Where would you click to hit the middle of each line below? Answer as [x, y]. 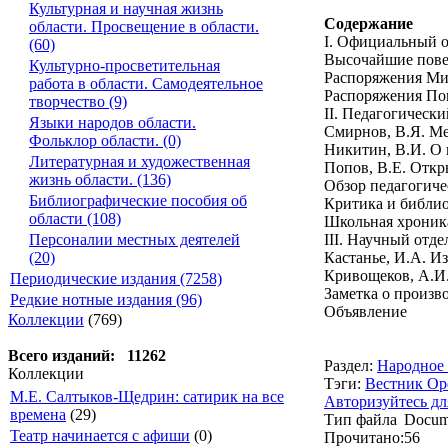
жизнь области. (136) [100, 179]
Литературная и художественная [139, 161]
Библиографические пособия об [138, 200]
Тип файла [360, 419]
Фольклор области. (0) [105, 140]
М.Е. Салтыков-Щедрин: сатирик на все [147, 396]
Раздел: [350, 365]
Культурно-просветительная [124, 65]
